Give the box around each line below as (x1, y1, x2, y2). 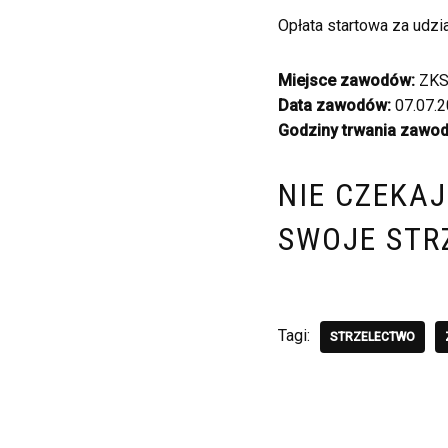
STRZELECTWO (329, 330, 415, 344)
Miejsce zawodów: (277, 71, 415, 90)
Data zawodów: (277, 96, 391, 115)
